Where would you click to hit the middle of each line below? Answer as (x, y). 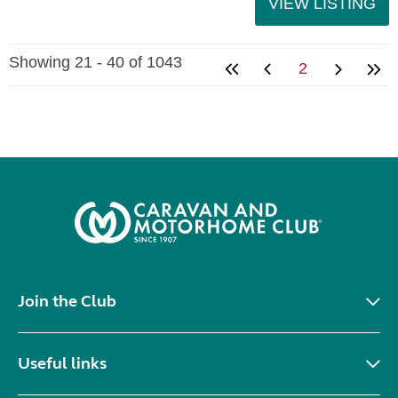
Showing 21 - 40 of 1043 (96, 62)
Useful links (62, 363)
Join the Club (67, 301)
